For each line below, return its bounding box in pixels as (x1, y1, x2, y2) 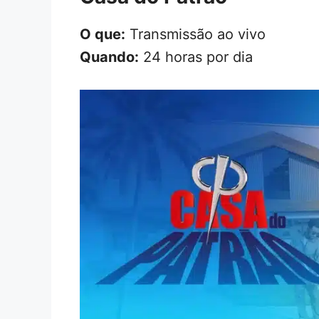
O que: (80, 25, 125, 43)
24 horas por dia (139, 48, 253, 66)
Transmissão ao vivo (125, 25, 266, 43)
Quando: (80, 48, 139, 66)
